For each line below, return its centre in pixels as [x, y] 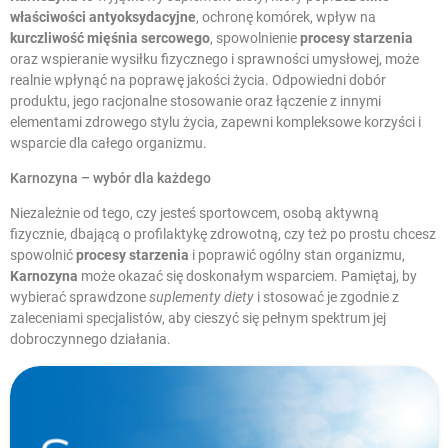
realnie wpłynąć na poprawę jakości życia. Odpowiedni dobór [198, 79]
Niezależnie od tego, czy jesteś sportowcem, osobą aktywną [194, 212]
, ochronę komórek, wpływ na [286, 16]
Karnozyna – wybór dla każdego [110, 177]
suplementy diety [201, 296]
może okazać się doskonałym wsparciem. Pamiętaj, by [247, 275]
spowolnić [43, 254]
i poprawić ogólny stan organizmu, [297, 254]
